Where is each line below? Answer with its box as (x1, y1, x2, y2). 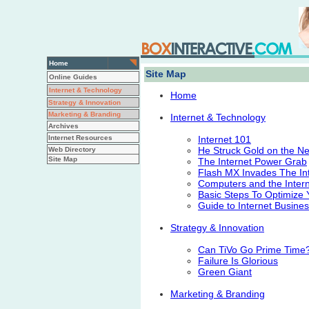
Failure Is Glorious (198, 255, 278, 266)
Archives (48, 122, 79, 130)
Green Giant (198, 266, 252, 277)
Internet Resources (48, 134, 112, 141)
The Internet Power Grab (198, 156, 307, 167)
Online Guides (49, 73, 97, 81)
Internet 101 (198, 134, 251, 145)
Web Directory (48, 146, 96, 153)
